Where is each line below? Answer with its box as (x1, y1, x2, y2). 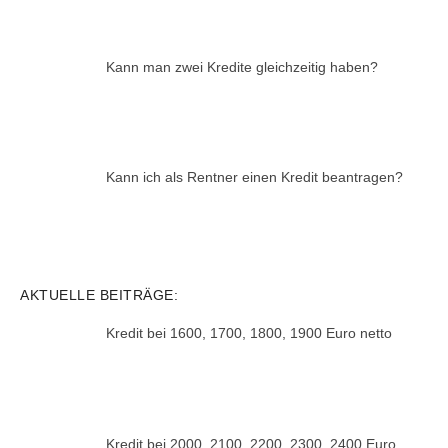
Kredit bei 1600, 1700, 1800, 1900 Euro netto (105, 324, 392, 341)
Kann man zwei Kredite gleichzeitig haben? (105, 58, 378, 75)
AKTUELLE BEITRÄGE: (20, 286, 178, 303)
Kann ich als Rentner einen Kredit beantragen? (105, 169, 403, 186)
